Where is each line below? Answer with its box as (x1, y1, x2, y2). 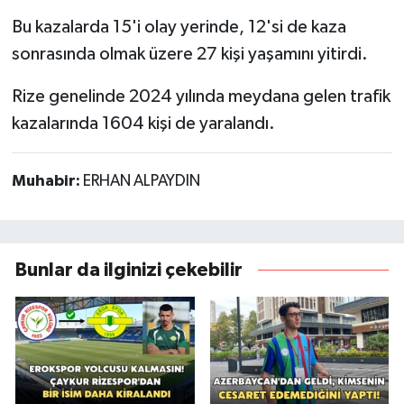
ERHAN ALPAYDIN (82, 172, 200, 189)
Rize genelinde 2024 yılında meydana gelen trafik (11, 87, 390, 106)
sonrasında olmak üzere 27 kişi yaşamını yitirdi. (11, 44, 368, 63)
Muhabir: (11, 172, 83, 189)
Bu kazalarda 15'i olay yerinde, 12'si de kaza (11, 17, 346, 36)
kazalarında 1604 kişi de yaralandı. (11, 114, 275, 133)
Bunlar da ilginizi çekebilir (15, 260, 243, 280)
